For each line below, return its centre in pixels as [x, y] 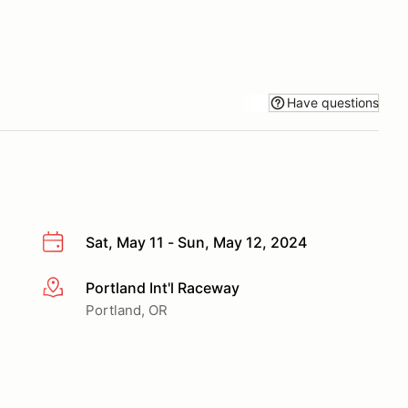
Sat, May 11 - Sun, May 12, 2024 [196, 242]
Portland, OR [127, 310]
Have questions [333, 102]
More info [74, 288]
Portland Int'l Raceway [163, 287]
